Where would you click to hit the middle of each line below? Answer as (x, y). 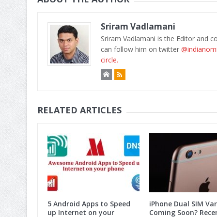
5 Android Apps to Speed (89, 204)
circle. (109, 60)
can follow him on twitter (141, 49)
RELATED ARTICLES (79, 110)
